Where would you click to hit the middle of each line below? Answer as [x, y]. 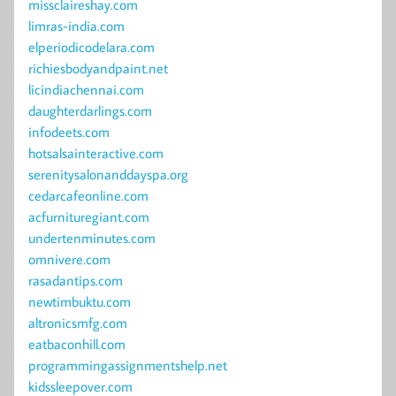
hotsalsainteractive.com [96, 153]
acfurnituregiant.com [89, 217]
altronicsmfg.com [78, 323]
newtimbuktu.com [80, 302]
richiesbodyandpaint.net [98, 69]
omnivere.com [69, 259]
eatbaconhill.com [77, 344]
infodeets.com [69, 132]
